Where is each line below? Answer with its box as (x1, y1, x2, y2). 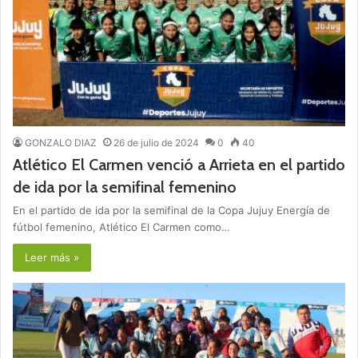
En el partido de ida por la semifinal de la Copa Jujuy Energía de (13, 204, 330, 217)
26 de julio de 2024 (113, 137, 199, 149)
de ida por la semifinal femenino (13, 177, 237, 197)
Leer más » (25, 251, 79, 265)
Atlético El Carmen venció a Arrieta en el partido (13, 155, 345, 175)
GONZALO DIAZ (25, 137, 97, 149)
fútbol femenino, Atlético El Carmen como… (13, 221, 230, 234)
